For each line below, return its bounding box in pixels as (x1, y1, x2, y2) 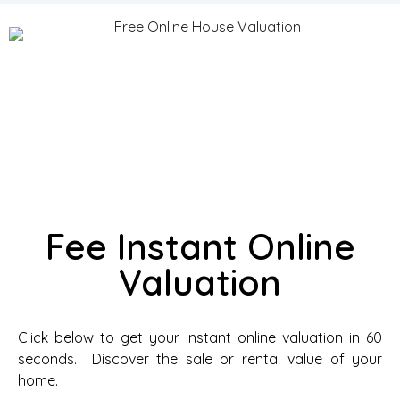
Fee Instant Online (45, 224, 355, 269)
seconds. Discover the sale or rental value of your (18, 350, 382, 368)
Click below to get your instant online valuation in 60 (18, 329, 382, 346)
